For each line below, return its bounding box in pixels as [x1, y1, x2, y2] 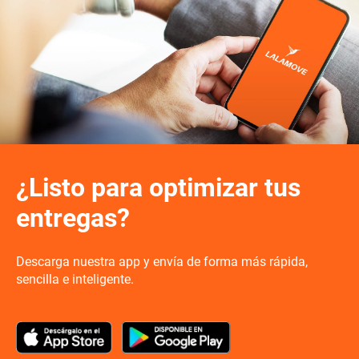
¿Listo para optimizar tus [16, 172, 301, 203]
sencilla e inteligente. [16, 272, 134, 287]
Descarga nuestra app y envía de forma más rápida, [16, 254, 308, 269]
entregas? [16, 203, 130, 233]
